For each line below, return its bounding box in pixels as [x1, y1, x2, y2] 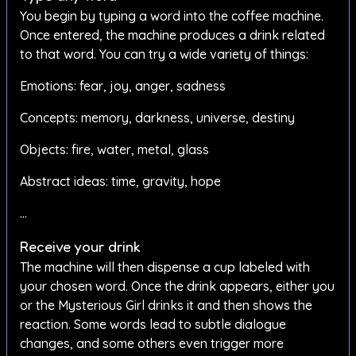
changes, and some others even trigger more [20, 335, 284, 352]
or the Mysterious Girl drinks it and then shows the [20, 297, 312, 314]
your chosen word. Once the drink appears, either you [20, 278, 335, 295]
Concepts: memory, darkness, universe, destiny [20, 110, 295, 126]
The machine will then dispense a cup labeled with [20, 259, 310, 276]
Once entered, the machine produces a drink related [20, 27, 325, 44]
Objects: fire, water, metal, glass [20, 141, 209, 158]
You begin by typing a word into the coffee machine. [20, 8, 323, 25]
